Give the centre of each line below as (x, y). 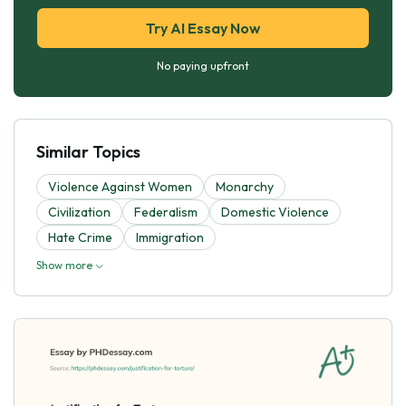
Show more (66, 265)
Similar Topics (88, 151)
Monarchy (245, 186)
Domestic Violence (275, 212)
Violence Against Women (120, 186)
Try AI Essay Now (203, 28)
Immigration (170, 237)
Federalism (166, 212)
